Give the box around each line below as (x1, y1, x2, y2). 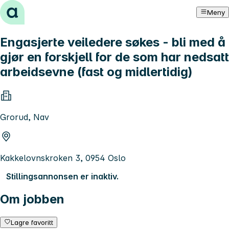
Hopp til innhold (4, 4, 67, 14)
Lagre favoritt (11, 218, 54, 226)
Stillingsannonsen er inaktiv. (6, 171, 119, 181)
